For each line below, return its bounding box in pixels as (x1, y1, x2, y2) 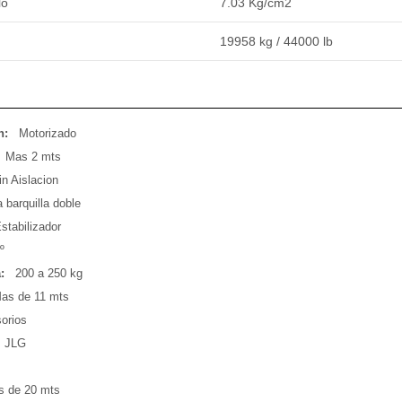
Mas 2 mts (4, 150, 61, 164)
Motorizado (18, 127, 76, 141)
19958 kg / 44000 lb (219, 33, 333, 48)
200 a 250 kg (14, 267, 83, 281)
